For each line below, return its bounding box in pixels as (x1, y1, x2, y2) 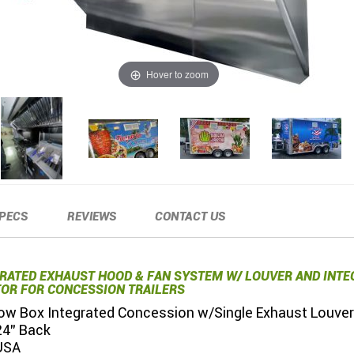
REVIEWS (66, 209, 116, 224)
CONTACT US (155, 209, 226, 224)
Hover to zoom (145, 66, 209, 81)
